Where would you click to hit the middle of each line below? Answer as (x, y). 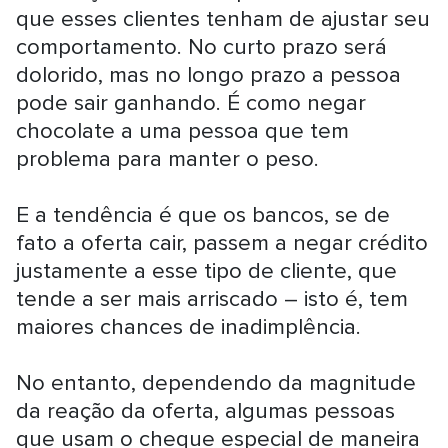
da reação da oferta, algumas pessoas (206, 411)
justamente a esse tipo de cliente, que (207, 271)
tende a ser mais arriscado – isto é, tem (212, 299)
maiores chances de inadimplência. (189, 327)
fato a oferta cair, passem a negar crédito (222, 243)
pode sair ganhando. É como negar (191, 103)
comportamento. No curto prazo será (202, 47)
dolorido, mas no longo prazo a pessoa (209, 75)
